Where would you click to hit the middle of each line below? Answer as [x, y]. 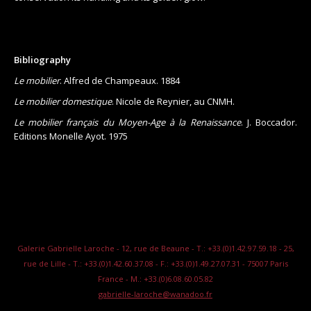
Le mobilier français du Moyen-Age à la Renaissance [127, 122]
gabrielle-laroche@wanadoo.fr [155, 294]
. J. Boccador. [269, 122]
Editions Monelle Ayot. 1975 [71, 136]
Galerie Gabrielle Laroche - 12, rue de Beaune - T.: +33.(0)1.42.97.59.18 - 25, [155, 248]
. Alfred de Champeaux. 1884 [120, 80]
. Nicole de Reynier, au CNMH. [173, 101]
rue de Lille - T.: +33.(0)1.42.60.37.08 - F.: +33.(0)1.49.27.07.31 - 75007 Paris [155, 263]
